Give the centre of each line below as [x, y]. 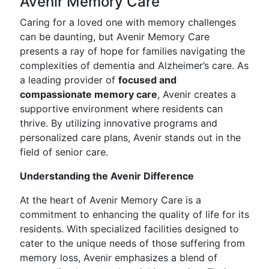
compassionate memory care [89, 94]
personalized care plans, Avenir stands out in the [130, 138]
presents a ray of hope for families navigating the [132, 51]
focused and [147, 80]
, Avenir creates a [197, 94]
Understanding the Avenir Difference [107, 176]
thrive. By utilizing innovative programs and [119, 123]
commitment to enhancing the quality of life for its [134, 214]
